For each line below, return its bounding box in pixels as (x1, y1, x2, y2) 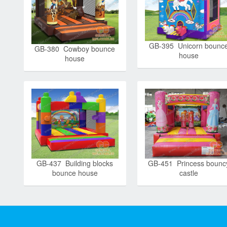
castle (179, 167, 198, 178)
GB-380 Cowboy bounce (34, 43, 116, 54)
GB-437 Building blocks (36, 158, 113, 168)
